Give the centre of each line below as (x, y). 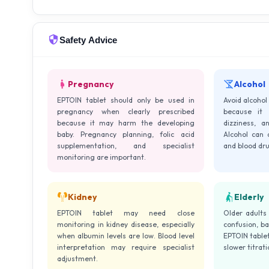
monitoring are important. (101, 157)
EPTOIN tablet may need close (126, 213)
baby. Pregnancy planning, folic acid (126, 134)
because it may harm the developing (126, 123)
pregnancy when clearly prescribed (126, 112)
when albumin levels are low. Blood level (126, 236)
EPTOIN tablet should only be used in (126, 100)
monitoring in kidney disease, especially (126, 225)
